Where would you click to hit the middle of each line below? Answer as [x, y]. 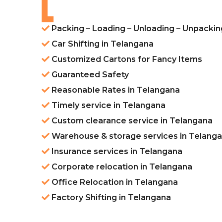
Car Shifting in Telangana [102, 44]
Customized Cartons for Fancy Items [126, 59]
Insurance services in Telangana [116, 152]
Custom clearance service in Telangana [131, 121]
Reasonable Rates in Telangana [115, 90]
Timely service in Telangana [108, 106]
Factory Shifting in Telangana [110, 198]
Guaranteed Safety [89, 75]
